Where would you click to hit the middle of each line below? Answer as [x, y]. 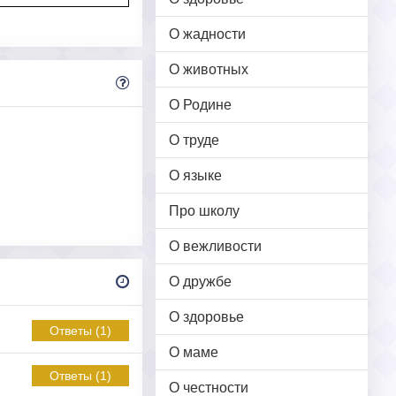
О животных [209, 69]
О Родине [200, 104]
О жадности [207, 34]
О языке [195, 175]
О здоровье [206, 316]
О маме [194, 352]
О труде [194, 140]
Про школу [204, 210]
